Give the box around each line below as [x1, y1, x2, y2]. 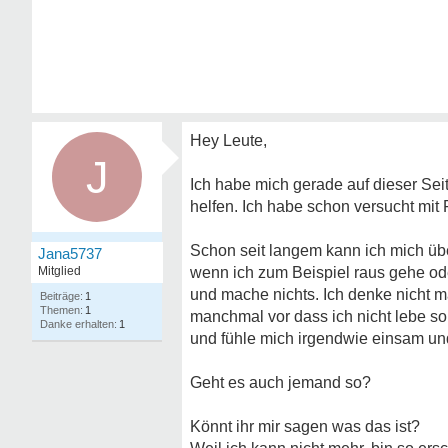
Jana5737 [38, 245, 102, 262]
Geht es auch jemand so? [190, 374, 371, 391]
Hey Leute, [190, 132, 267, 149]
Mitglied [38, 264, 81, 278]
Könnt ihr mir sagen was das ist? [190, 418, 420, 435]
